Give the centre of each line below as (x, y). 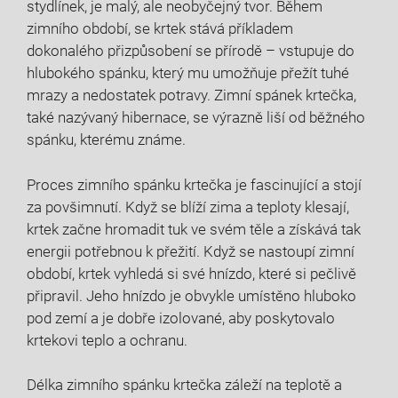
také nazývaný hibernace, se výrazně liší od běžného (196, 117)
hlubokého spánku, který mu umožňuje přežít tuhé (188, 73)
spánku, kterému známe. (106, 139)
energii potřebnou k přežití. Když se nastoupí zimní (191, 251)
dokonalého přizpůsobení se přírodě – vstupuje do (191, 51)
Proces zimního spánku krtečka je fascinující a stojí (194, 184)
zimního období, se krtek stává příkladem (160, 28)
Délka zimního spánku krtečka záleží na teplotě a (184, 385)
